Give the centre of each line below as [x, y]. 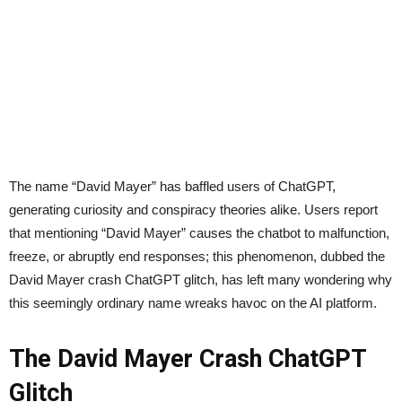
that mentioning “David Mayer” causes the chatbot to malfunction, [199, 233]
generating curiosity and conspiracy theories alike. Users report [193, 210]
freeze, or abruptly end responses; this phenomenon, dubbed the [197, 257]
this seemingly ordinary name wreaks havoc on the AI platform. [193, 303]
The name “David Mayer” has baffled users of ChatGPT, [172, 187]
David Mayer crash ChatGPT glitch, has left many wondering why [201, 280]
